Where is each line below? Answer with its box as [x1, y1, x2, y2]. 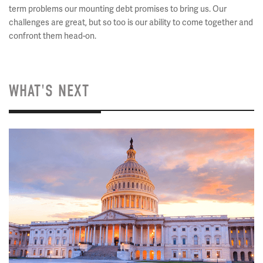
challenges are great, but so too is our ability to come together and [9, 17, 253, 28]
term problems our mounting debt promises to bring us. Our [9, 4, 227, 14]
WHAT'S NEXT [9, 81, 89, 100]
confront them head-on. [9, 31, 96, 41]
